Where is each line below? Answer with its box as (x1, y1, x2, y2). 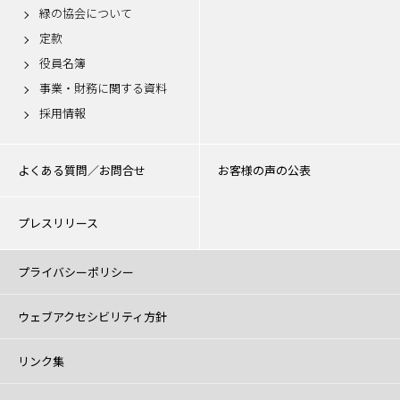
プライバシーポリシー (18, 263, 134, 280)
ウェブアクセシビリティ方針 (18, 308, 167, 325)
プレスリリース (18, 214, 98, 231)
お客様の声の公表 (218, 162, 311, 179)
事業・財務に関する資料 (39, 79, 167, 96)
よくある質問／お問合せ (18, 162, 146, 179)
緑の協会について (39, 4, 132, 21)
